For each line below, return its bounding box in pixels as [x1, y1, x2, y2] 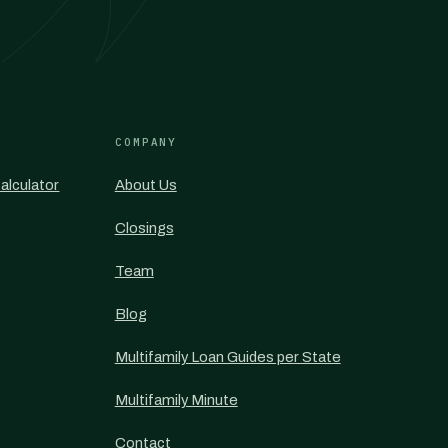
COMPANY [114, 135, 178, 149]
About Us [114, 177, 177, 193]
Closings [114, 220, 174, 236]
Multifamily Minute [114, 392, 238, 408]
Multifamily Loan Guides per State [114, 349, 341, 365]
